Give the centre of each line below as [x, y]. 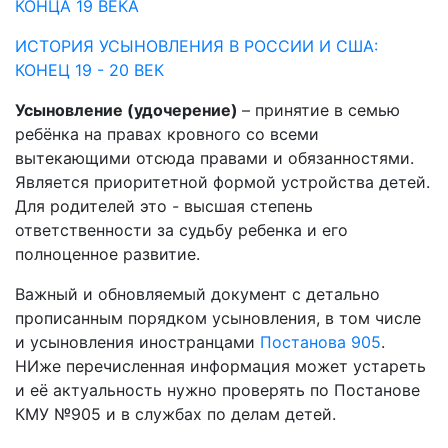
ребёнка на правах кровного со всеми [167, 134]
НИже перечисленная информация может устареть [220, 366]
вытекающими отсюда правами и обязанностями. [214, 158]
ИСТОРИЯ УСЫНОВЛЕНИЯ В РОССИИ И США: [196, 46]
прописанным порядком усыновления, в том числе [218, 318]
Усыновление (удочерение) [128, 110]
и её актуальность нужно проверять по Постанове [217, 390]
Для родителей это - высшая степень [164, 206]
